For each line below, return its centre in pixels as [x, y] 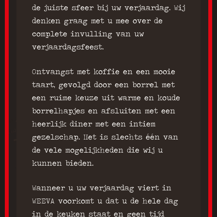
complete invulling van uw [88, 34]
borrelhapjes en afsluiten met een [104, 111]
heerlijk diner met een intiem [94, 124]
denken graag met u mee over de [97, 21]
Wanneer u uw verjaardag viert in [102, 188]
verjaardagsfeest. [68, 47]
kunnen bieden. [63, 163]
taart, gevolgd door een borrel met [103, 85]
